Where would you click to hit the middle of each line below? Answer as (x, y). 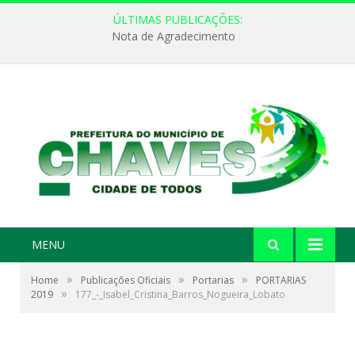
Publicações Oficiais (126, 281)
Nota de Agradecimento (174, 36)
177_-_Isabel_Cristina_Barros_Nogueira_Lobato (180, 295)
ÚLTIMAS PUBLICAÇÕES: (177, 19)
